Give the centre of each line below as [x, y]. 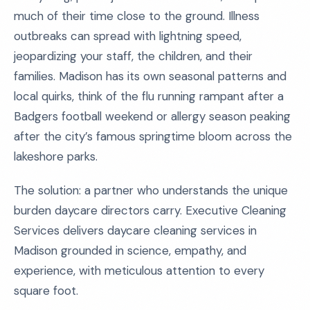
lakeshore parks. [56, 156]
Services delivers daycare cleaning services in [135, 230]
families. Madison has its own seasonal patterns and [150, 76]
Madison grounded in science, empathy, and [130, 250]
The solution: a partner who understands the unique [151, 190]
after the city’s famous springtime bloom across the [153, 136]
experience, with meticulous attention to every [139, 271]
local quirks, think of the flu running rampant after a [149, 96]
